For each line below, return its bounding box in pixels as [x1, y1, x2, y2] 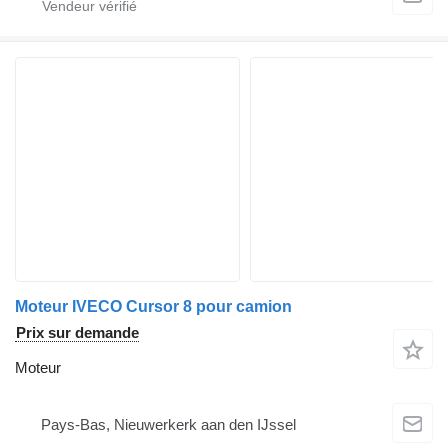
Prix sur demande [16, 324, 139, 342]
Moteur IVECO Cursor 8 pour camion [15, 298, 292, 316]
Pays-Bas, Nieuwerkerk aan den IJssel [41, 415, 296, 433]
